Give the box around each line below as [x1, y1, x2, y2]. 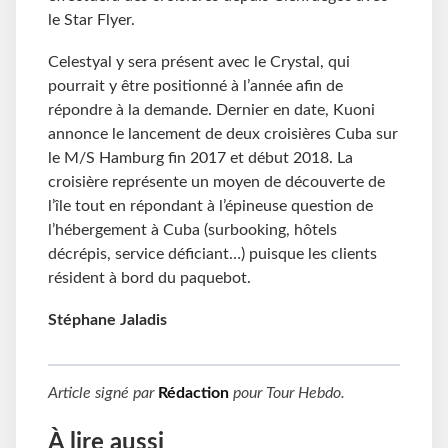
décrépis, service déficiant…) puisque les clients [48, 245, 377, 262]
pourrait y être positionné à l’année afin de [48, 77, 343, 94]
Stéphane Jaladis [48, 311, 167, 328]
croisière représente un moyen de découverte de [48, 173, 385, 190]
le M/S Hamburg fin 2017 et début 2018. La [48, 149, 353, 166]
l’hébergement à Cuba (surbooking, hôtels [48, 221, 337, 238]
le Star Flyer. [48, 11, 135, 28]
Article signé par [48, 384, 158, 401]
